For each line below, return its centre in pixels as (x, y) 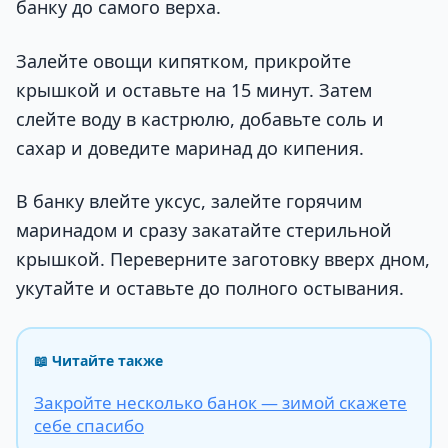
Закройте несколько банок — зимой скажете (220, 403)
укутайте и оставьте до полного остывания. (210, 287)
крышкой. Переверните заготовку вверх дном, (223, 258)
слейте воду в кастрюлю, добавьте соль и (200, 118)
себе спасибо (89, 426)
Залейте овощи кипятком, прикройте (183, 60)
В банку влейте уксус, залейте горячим (189, 200)
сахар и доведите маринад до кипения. (190, 147)
